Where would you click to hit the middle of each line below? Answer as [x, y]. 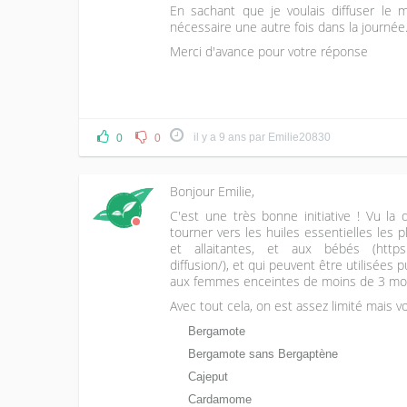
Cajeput [208, 377]
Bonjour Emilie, [213, 191]
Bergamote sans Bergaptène [263, 354]
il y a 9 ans [220, 137]
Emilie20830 [299, 137]
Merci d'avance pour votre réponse [269, 51]
